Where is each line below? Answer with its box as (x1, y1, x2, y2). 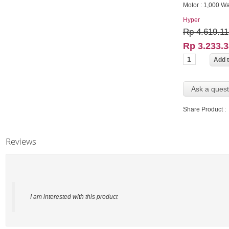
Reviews (5, 135, 36, 147)
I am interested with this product (30, 193, 118, 200)
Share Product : (182, 105, 226, 113)
